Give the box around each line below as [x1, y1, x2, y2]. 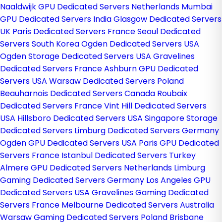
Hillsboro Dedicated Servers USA [17, 112, 143, 124]
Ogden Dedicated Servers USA [81, 38, 199, 50]
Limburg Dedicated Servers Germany [74, 125, 219, 136]
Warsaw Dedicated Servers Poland [49, 75, 184, 87]
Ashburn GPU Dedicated [104, 63, 198, 74]
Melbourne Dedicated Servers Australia [61, 199, 214, 211]
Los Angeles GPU [146, 174, 211, 186]
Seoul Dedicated [137, 26, 201, 37]
